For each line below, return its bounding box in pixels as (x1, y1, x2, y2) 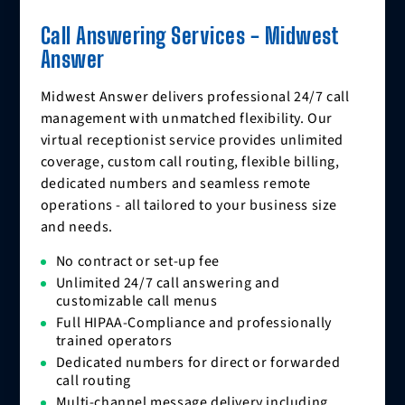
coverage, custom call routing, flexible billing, (40, 152, 340, 173)
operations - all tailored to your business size (40, 195, 337, 216)
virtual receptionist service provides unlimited (40, 130, 344, 151)
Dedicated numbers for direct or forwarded (55, 353, 341, 373)
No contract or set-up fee (55, 251, 220, 272)
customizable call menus (55, 291, 218, 312)
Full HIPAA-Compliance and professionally (55, 313, 332, 334)
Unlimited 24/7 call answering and (55, 273, 280, 294)
